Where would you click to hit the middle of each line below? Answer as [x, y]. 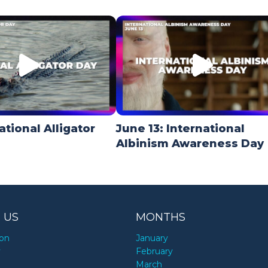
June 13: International [180, 129]
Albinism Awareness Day [190, 144]
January [152, 238]
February [155, 252]
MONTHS [161, 217]
